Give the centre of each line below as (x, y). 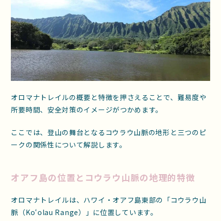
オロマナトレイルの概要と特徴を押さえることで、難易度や (109, 97)
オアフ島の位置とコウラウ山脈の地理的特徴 (103, 178)
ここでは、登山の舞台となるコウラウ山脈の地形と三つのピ (109, 132)
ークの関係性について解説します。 (69, 144)
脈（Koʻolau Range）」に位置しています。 (84, 212)
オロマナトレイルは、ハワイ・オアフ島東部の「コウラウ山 (109, 200)
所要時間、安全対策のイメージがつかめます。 (87, 109)
